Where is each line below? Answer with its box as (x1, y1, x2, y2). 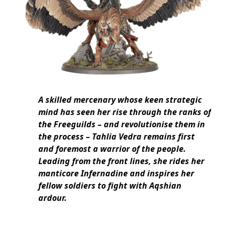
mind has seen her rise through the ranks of (38, 106, 211, 118)
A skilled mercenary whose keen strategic (38, 94, 202, 105)
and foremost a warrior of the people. (38, 143, 186, 154)
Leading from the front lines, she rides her (38, 155, 204, 167)
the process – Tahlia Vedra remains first (38, 130, 195, 142)
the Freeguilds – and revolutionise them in (38, 118, 205, 130)
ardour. (38, 192, 67, 203)
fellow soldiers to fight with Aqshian (38, 179, 181, 191)
